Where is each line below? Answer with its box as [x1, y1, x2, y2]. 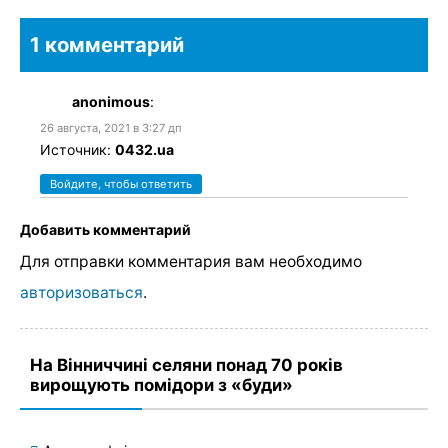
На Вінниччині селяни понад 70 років [30, 355, 343, 376]
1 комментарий [30, 31, 184, 57]
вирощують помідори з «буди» [30, 375, 293, 396]
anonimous [72, 92, 150, 110]
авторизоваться [20, 283, 143, 303]
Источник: [40, 140, 115, 158]
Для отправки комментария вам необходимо [20, 252, 362, 272]
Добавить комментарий [20, 220, 191, 238]
